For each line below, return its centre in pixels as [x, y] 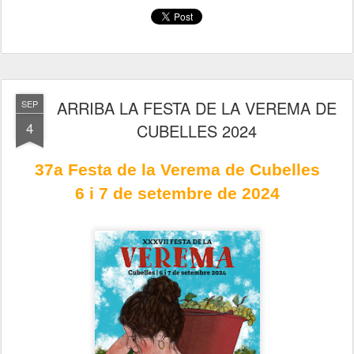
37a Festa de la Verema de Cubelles [177, 169]
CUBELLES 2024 [197, 130]
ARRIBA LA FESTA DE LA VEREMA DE [197, 107]
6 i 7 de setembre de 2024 [177, 193]
